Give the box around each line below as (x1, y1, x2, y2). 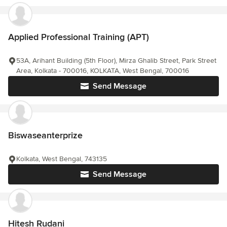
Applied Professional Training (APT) (8, 31, 149, 43)
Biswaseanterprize (8, 130, 83, 141)
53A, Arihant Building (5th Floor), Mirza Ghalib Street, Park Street (16, 56, 216, 65)
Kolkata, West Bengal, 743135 (16, 155, 107, 164)
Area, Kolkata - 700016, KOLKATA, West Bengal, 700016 (16, 66, 189, 75)
